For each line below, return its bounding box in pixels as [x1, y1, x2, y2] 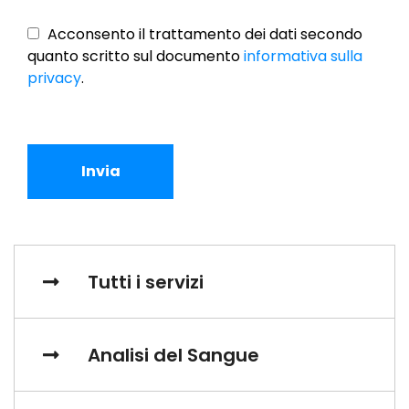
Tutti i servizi [88, 269, 204, 296]
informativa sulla [244, 46, 362, 68]
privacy [27, 68, 81, 89]
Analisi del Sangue [88, 342, 259, 369]
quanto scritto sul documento [27, 46, 244, 68]
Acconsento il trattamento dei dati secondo [47, 24, 362, 46]
